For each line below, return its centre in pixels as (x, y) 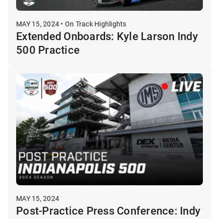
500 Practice (48, 49)
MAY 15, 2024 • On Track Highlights (71, 23)
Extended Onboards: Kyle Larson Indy (107, 36)
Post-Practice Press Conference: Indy (108, 210)
